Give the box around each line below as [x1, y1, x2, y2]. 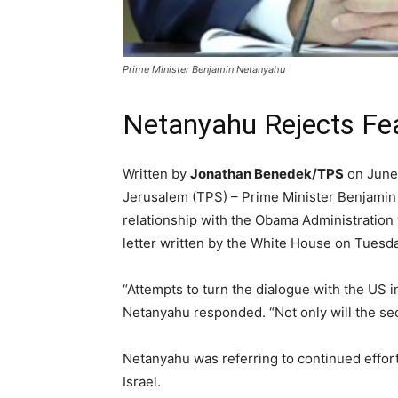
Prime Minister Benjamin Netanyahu [123, 63, 285, 76]
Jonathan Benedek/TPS [190, 165, 344, 182]
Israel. [123, 373, 161, 390]
